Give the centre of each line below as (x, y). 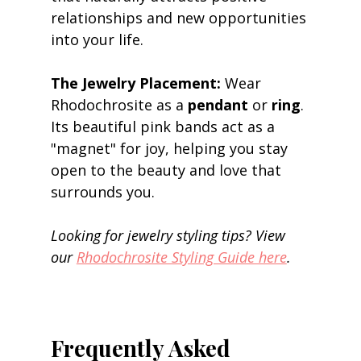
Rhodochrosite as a (119, 104)
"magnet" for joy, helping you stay (171, 148)
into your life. (99, 39)
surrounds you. (104, 191)
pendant (218, 104)
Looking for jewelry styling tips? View (170, 235)
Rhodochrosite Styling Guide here (181, 257)
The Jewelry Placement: (135, 83)
